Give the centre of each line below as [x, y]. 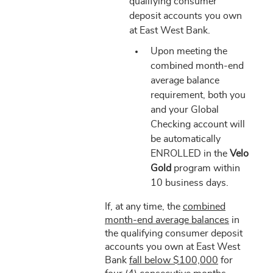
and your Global [184, 110]
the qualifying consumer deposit [173, 233]
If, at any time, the [144, 207]
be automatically [185, 139]
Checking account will [197, 124]
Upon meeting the [189, 51]
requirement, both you [198, 95]
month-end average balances [167, 220]
